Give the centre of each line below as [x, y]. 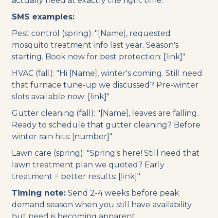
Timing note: [39, 193]
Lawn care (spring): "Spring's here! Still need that [106, 153]
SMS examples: [43, 17]
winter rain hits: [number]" [62, 136]
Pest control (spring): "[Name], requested [91, 33]
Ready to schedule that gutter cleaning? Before [106, 125]
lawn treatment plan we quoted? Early [88, 164]
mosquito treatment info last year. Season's [95, 45]
